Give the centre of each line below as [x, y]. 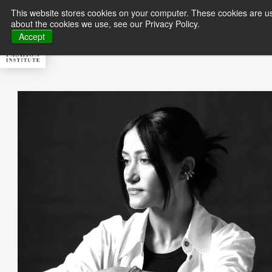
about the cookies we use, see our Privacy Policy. [105, 24]
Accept [32, 36]
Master [252, 23]
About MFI [179, 23]
